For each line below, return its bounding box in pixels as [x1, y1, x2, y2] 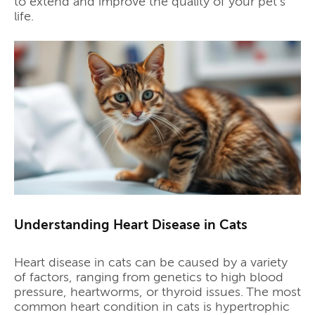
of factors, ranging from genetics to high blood [14, 269, 283, 285]
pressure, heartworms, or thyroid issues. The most [14, 284, 301, 300]
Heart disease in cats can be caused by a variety [14, 255, 288, 271]
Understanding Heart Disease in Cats [14, 217, 247, 233]
